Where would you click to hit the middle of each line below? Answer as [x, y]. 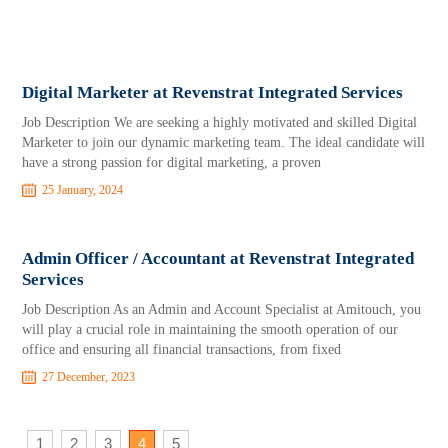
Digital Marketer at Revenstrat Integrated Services [213, 92]
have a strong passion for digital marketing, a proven [172, 162]
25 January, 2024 [83, 190]
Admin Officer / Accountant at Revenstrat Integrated [218, 258]
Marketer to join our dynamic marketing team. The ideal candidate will [224, 142]
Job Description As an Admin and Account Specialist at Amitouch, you [222, 309]
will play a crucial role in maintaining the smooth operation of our [210, 329]
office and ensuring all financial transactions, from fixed [182, 349]
